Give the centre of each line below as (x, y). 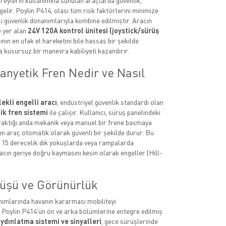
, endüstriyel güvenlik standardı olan (110, 102)
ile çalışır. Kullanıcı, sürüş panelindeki (104, 112)
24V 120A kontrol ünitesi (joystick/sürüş (93, 31)
